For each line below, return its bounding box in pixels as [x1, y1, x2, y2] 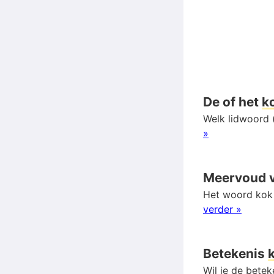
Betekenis [203, 245, 268, 261]
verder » [203, 202, 242, 215]
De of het [203, 94, 262, 109]
